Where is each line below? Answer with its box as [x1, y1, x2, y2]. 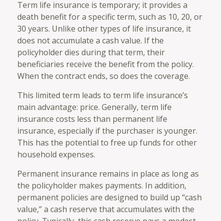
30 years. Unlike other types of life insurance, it [17, 23, 191, 34]
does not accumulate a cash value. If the [17, 35, 164, 46]
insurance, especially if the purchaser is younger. [17, 125, 197, 136]
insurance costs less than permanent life [17, 113, 167, 124]
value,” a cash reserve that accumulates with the [17, 203, 194, 215]
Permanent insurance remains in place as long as [17, 168, 199, 179]
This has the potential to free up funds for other [17, 137, 197, 148]
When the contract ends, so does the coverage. [17, 70, 190, 81]
